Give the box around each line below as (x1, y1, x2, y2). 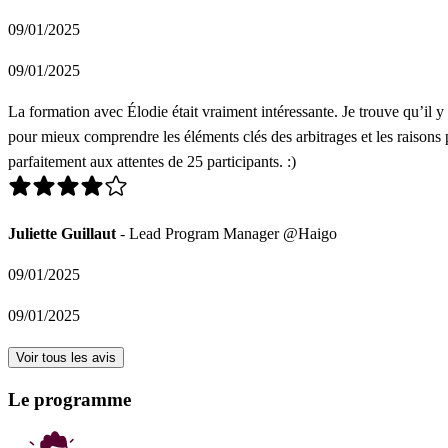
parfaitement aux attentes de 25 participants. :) (8, 152, 296, 170)
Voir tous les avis (16, 349, 116, 365)
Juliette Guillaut (8, 224, 116, 242)
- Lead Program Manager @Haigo (116, 224, 337, 242)
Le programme (8, 389, 131, 411)
